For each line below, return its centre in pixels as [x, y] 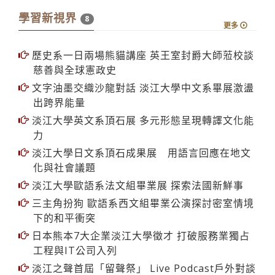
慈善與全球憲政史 [75, 52]
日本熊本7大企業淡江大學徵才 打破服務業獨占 [139, 218]
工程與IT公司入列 [75, 232]
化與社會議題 [64, 149]
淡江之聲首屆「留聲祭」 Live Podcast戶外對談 [142, 250]
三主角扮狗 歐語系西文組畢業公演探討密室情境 [141, 185]
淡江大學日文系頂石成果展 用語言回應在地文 [140, 135]
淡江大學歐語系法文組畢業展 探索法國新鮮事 [136, 167]
